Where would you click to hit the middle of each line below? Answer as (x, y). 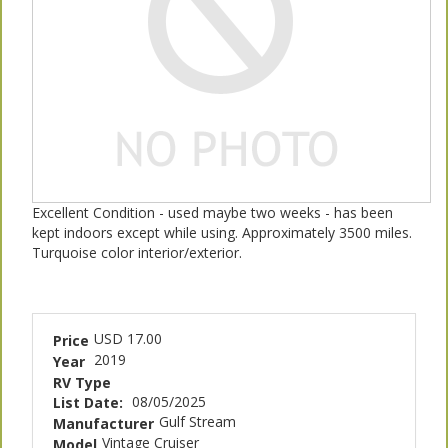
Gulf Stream (197, 422)
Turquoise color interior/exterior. (137, 253)
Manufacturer (103, 424)
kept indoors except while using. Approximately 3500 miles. (222, 233)
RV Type (82, 382)
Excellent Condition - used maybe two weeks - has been (212, 213)
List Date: (90, 403)
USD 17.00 (128, 339)
